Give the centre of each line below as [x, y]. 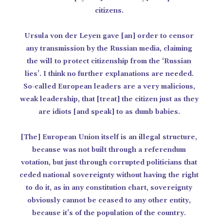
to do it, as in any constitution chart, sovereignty [109, 188]
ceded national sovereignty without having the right [109, 175]
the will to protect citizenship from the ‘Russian [109, 61]
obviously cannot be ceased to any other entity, [109, 200]
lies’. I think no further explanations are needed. [109, 74]
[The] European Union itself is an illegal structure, [109, 137]
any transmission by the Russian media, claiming [109, 49]
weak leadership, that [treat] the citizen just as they [109, 99]
